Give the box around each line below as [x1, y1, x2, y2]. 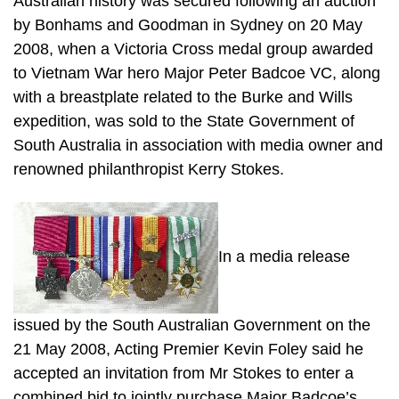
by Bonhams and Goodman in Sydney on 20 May [13, 16, 362, 35]
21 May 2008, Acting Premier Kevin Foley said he [13, 339, 363, 358]
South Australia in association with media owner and [13, 136, 383, 155]
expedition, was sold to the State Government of [13, 112, 354, 131]
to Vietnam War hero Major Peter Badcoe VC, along [13, 64, 380, 83]
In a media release [218, 247, 350, 265]
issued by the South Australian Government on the [13, 315, 370, 334]
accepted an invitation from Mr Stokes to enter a [13, 363, 354, 382]
